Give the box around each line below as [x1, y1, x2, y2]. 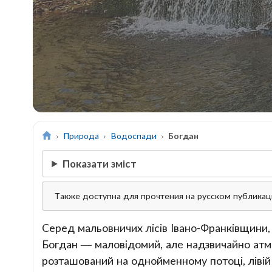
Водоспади [110, 131, 157, 141]
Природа [63, 131, 100, 141]
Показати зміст [62, 157, 137, 170]
